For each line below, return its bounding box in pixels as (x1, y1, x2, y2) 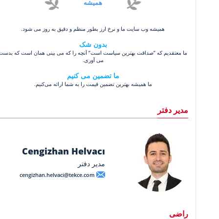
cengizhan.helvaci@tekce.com (20, 171, 95, 178)
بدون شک (79, 39, 107, 49)
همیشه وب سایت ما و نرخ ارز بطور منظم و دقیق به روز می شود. (21, 24, 165, 32)
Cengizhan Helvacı (22, 145, 105, 157)
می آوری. (82, 56, 104, 64)
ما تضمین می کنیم (66, 70, 119, 80)
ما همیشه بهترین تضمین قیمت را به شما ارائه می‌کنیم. (34, 80, 152, 88)
